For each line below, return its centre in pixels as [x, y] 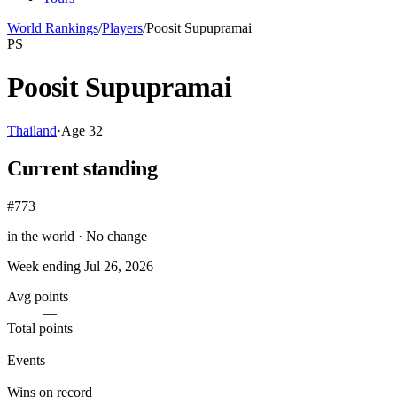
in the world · [47, 236]
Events [26, 360]
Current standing [82, 168]
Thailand [32, 130]
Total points [40, 328]
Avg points [38, 296]
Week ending [46, 266]
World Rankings [53, 28]
